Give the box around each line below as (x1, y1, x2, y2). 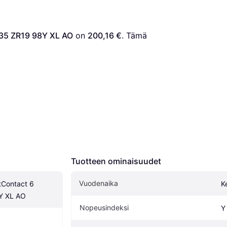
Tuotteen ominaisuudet (71, 156, 161, 167)
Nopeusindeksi (80, 203, 129, 212)
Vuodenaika (79, 179, 118, 188)
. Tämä (122, 30, 147, 41)
